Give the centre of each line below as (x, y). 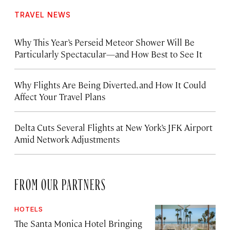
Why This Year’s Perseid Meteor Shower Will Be (104, 42)
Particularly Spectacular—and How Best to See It (108, 54)
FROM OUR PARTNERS (60, 183)
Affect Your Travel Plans (60, 97)
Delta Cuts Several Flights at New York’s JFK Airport (113, 128)
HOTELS (29, 209)
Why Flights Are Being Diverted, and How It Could (110, 85)
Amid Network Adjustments (67, 139)
